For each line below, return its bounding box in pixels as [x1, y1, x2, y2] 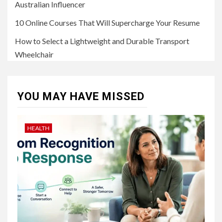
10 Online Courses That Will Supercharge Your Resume [15, 17, 200, 27]
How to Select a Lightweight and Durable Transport [15, 36, 189, 46]
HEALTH [27, 124, 50, 132]
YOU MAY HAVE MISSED [17, 90, 145, 103]
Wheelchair [15, 49, 54, 59]
